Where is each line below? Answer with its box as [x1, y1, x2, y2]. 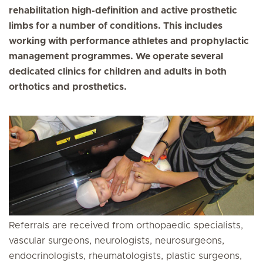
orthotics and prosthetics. [9, 82, 127, 92]
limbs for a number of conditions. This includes [9, 21, 222, 31]
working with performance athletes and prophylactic [9, 36, 249, 46]
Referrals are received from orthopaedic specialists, [9, 220, 243, 230]
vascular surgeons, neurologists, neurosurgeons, [9, 235, 224, 245]
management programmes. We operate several [9, 52, 223, 61]
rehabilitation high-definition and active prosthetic [9, 6, 237, 15]
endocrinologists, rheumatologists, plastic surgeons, [9, 251, 242, 261]
